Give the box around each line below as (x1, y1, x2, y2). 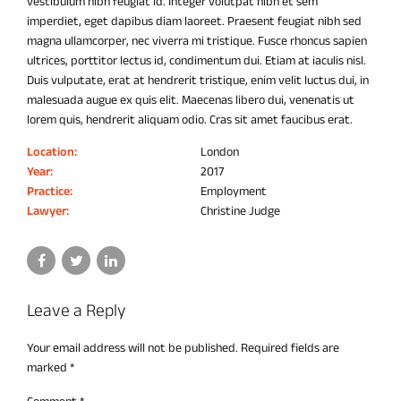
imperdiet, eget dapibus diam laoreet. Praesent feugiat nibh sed (27, 9, 362, 34)
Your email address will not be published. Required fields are (27, 335, 339, 360)
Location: (27, 140, 77, 165)
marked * (27, 354, 74, 380)
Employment (200, 179, 267, 204)
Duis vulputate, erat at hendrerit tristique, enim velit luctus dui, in (27, 68, 369, 93)
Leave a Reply (27, 294, 126, 328)
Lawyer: (27, 199, 69, 224)
